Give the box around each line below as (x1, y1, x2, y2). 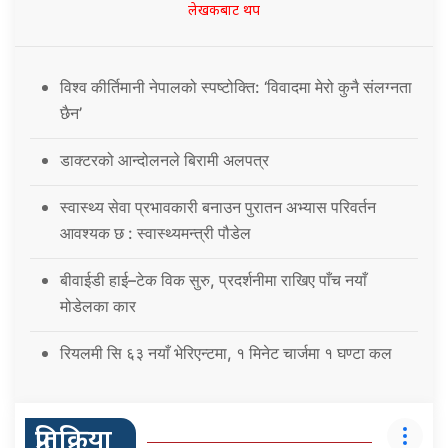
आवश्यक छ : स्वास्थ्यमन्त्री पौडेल (60, 222, 251, 243)
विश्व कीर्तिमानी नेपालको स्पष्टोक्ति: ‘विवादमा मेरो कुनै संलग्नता (60, 76, 412, 97)
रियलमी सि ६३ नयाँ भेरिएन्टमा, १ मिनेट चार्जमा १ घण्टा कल (60, 342, 392, 363)
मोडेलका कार (60, 295, 136, 316)
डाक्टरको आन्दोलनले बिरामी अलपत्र (60, 149, 269, 170)
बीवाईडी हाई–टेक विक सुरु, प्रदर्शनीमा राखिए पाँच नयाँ (60, 269, 367, 290)
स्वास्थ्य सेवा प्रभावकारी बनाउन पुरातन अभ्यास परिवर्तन (60, 196, 376, 217)
